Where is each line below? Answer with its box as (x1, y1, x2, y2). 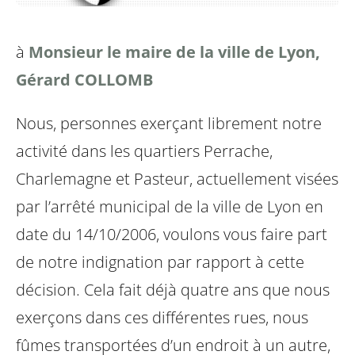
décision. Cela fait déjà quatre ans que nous (16, 279, 330, 301)
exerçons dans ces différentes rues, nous (16, 307, 308, 329)
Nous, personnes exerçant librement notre (16, 113, 322, 135)
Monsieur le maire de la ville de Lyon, (29, 41, 320, 63)
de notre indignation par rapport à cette (16, 251, 304, 273)
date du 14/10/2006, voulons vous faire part (16, 223, 327, 246)
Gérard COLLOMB (16, 69, 153, 91)
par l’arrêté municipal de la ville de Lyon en (16, 196, 323, 218)
